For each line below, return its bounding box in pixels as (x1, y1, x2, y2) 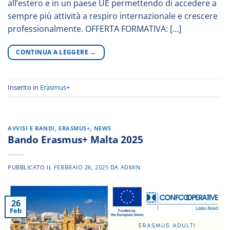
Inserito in (8, 82, 40, 92)
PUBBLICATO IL (8, 163, 54, 171)
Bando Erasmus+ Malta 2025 (8, 132, 143, 147)
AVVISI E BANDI (8, 124, 55, 132)
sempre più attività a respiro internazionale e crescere (8, 10, 218, 22)
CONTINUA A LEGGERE (16, 47, 90, 56)
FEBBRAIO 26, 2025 (53, 163, 109, 171)
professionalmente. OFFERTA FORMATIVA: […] (8, 23, 181, 34)
